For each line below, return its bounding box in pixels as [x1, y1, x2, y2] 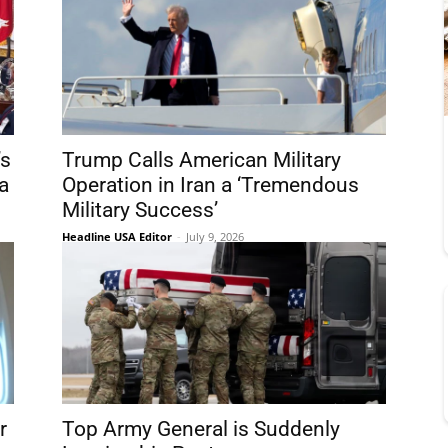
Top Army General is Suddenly [62, 417, 340, 441]
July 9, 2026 [186, 229, 244, 244]
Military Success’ [62, 198, 218, 222]
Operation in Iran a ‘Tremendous [62, 173, 359, 197]
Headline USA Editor [62, 229, 172, 244]
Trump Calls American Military [62, 148, 341, 172]
